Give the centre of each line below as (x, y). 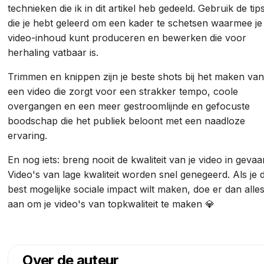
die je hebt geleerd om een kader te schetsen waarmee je (135, 23)
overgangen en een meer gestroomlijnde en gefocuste (129, 106)
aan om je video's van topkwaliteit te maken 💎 (111, 204)
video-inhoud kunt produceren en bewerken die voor (127, 37)
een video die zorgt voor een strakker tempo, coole (123, 91)
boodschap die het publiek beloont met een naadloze (127, 121)
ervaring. (29, 135)
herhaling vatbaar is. (55, 52)
